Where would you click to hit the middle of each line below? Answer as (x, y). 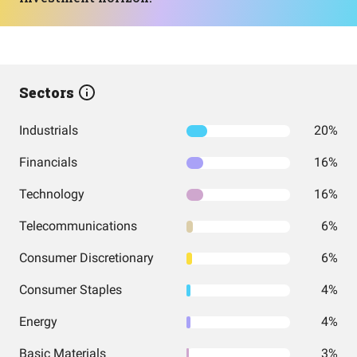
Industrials (49, 130)
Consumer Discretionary (86, 258)
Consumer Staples (71, 290)
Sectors (48, 92)
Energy (38, 322)
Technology (52, 194)
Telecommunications (78, 226)
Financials (48, 162)
